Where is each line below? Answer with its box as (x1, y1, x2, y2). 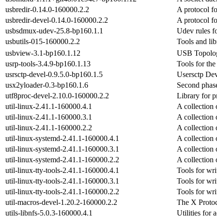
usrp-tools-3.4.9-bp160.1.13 (5, 59, 91, 68)
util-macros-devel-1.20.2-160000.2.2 (5, 198, 117, 206)
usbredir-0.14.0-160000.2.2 (5, 5, 89, 14)
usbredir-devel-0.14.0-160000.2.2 (5, 15, 108, 24)
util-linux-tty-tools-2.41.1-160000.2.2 (5, 187, 119, 196)
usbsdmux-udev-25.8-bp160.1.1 (5, 26, 103, 35)
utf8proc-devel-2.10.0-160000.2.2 (5, 91, 109, 100)
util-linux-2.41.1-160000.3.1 (5, 112, 92, 121)
